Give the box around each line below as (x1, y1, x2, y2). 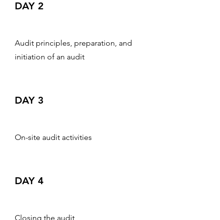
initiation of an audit (15, 52, 84, 61)
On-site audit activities (15, 133, 92, 142)
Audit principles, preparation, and (15, 38, 132, 48)
